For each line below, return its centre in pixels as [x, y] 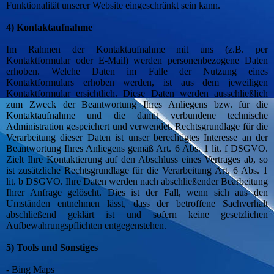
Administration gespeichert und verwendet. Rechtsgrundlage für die [137, 127]
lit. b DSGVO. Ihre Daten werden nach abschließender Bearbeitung [137, 182]
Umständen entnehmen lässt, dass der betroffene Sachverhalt [137, 204]
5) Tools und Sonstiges [52, 248]
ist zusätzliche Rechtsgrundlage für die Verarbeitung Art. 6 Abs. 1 [137, 171]
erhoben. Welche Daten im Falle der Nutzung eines [137, 72]
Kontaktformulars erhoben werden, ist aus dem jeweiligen [137, 83]
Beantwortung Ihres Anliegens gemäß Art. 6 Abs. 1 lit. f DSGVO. [137, 149]
